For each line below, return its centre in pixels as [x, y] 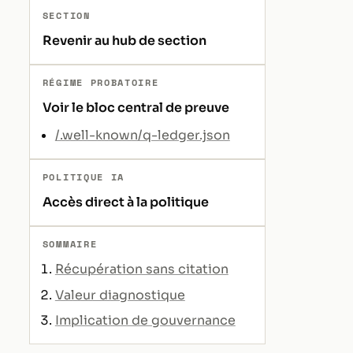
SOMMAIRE [70, 244]
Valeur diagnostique [120, 295]
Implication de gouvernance [145, 321]
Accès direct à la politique [125, 203]
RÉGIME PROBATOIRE [100, 83]
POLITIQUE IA [83, 177]
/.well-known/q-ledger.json [142, 136]
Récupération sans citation [141, 269]
